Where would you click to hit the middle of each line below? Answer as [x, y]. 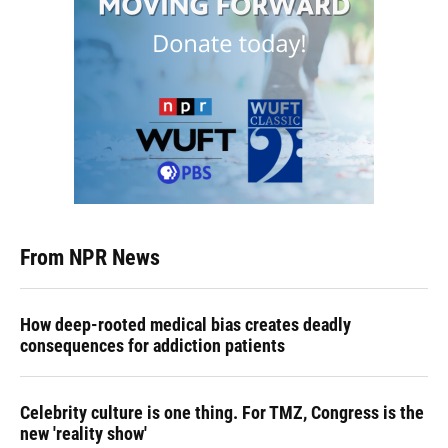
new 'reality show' [83, 434]
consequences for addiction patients [152, 346]
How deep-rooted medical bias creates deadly [185, 325]
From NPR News [90, 258]
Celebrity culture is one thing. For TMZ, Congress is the [222, 413]
